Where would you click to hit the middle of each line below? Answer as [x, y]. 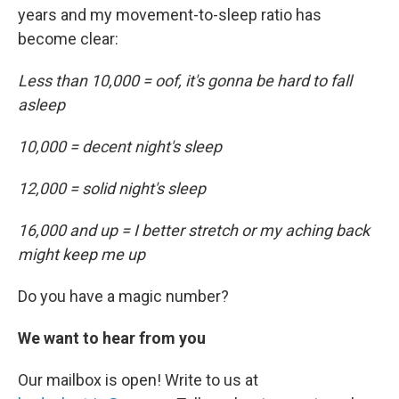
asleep [41, 105]
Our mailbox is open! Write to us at [138, 380]
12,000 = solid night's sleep [112, 188]
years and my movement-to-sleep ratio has [170, 15]
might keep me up [81, 254]
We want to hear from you [114, 338]
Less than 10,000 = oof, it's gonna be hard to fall [185, 81]
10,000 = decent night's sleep [120, 147]
